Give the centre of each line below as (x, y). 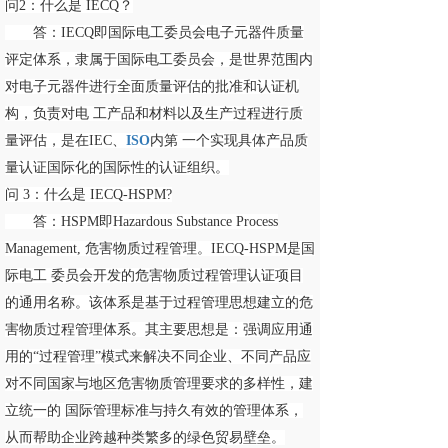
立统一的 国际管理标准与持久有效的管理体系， (154, 410)
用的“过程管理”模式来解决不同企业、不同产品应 (158, 356)
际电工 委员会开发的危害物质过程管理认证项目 (154, 275)
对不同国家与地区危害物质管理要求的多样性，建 (159, 383)
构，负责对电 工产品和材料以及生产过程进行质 (154, 113)
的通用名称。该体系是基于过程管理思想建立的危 (159, 302)
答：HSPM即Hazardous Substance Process (141, 221)
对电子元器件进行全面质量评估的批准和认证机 (152, 86)
